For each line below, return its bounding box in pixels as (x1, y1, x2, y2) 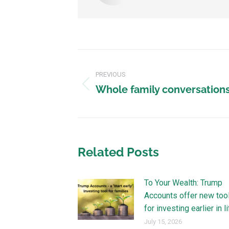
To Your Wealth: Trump (144, 178, 222, 188)
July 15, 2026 (144, 218, 182, 225)
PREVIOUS (96, 71, 126, 78)
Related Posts (78, 145, 159, 159)
